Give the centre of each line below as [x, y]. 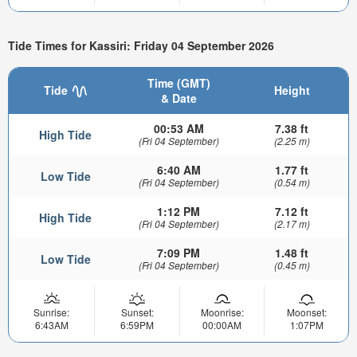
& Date [178, 98]
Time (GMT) [178, 83]
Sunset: [137, 312]
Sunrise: [51, 312]
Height [292, 90]
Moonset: [306, 312]
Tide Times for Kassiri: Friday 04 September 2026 [141, 46]
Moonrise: [222, 312]
